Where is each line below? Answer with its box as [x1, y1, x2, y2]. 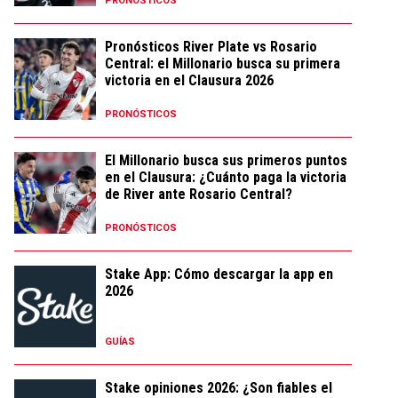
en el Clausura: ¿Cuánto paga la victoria [105, 169, 346, 186]
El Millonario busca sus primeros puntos [105, 152, 347, 169]
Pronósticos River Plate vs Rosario [105, 38, 317, 55]
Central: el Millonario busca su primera [105, 55, 340, 72]
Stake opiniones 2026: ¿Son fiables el [105, 379, 332, 396]
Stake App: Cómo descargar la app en [105, 266, 333, 283]
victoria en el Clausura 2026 [105, 72, 274, 89]
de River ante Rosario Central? [105, 186, 292, 203]
